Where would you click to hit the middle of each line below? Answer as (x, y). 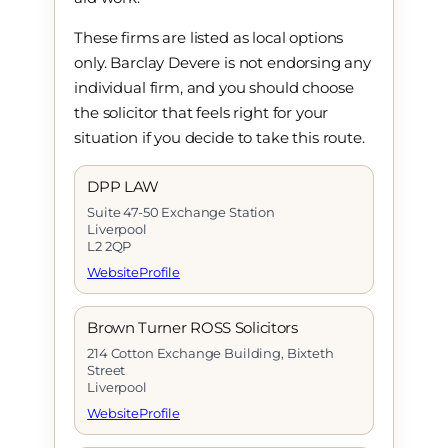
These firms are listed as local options (209, 38)
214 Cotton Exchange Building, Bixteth (210, 352)
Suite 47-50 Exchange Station (181, 212)
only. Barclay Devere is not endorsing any (223, 63)
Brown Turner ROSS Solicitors (192, 327)
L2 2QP (109, 246)
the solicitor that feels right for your (201, 113)
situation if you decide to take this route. (219, 138)
